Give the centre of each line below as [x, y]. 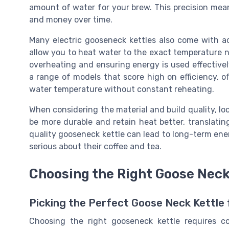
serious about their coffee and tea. [95, 147]
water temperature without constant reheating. [122, 89]
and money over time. [71, 20]
